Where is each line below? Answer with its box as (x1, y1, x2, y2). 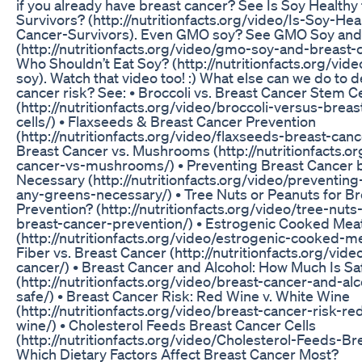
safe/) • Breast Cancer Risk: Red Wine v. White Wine (16, 286, 350, 305)
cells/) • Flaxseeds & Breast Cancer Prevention (16, 112, 316, 130)
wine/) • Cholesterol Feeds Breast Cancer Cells (16, 315, 316, 334)
